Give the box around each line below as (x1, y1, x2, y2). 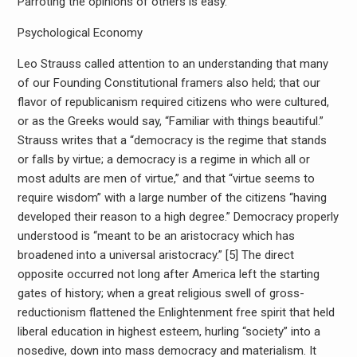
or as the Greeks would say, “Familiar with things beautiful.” (17, 114, 324, 128)
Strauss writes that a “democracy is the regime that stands (17, 133, 327, 147)
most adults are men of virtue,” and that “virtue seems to (17, 171, 315, 186)
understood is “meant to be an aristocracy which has (17, 229, 295, 243)
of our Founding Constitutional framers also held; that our (17, 76, 320, 90)
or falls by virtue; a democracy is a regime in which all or (17, 152, 310, 167)
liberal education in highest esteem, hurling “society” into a (17, 324, 320, 339)
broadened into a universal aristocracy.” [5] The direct (17, 248, 294, 262)
